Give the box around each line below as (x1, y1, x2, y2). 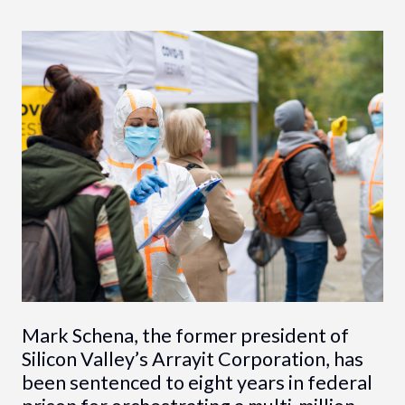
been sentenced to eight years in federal (21, 370, 372, 394)
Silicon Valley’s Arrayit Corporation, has (21, 346, 363, 371)
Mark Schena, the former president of (21, 323, 349, 347)
